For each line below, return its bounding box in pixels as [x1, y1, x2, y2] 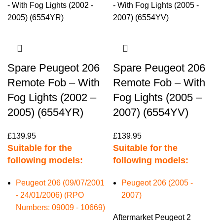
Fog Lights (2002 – [7, 91, 96, 104]
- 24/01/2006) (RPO [16, 191, 84, 199]
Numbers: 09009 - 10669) [16, 203, 105, 212]
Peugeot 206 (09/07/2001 [16, 179, 105, 187]
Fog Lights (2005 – [113, 91, 202, 104]
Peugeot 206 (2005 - [121, 179, 193, 187]
